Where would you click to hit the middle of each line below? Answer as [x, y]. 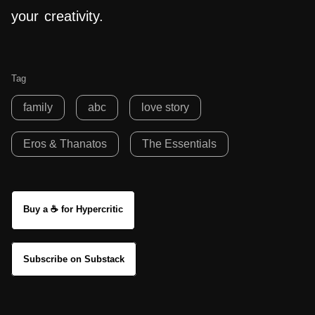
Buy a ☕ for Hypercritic [73, 210]
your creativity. [57, 17]
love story [165, 108]
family [38, 108]
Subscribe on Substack [74, 259]
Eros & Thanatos [65, 144]
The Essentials [179, 144]
